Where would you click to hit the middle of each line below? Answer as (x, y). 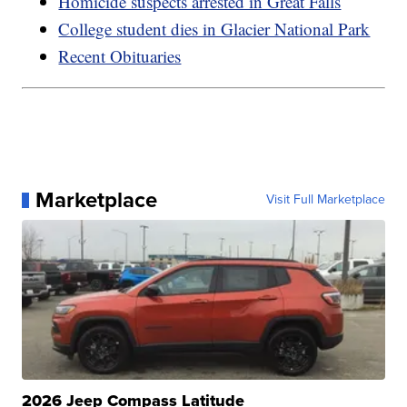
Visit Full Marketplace (325, 200)
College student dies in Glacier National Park (214, 29)
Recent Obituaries (120, 56)
